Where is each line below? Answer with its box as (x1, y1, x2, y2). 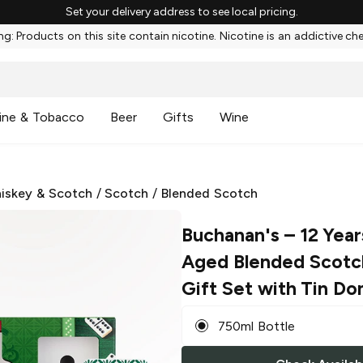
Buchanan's (181, 224, 280, 247)
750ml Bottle (218, 318, 295, 334)
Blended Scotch (161, 186, 258, 201)
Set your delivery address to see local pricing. (65, 5, 298, 19)
